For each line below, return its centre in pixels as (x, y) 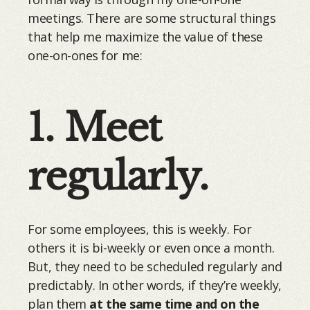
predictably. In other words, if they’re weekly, (155, 285)
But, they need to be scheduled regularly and (155, 267)
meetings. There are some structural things (152, 18)
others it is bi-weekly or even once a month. (151, 248)
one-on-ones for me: (85, 56)
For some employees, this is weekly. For (140, 229)
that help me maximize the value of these (146, 37)
